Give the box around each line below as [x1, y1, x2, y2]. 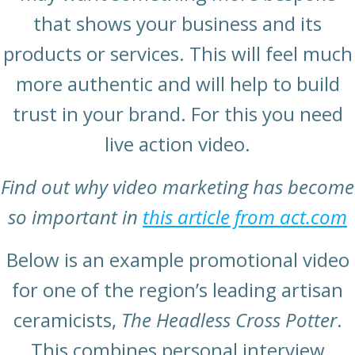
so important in [8, 204, 143, 231]
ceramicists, [13, 307, 121, 334]
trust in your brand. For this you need [12, 101, 343, 128]
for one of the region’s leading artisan [12, 277, 343, 303]
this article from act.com [143, 204, 347, 231]
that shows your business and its [33, 10, 322, 37]
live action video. [105, 131, 250, 158]
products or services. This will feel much [2, 40, 353, 67]
